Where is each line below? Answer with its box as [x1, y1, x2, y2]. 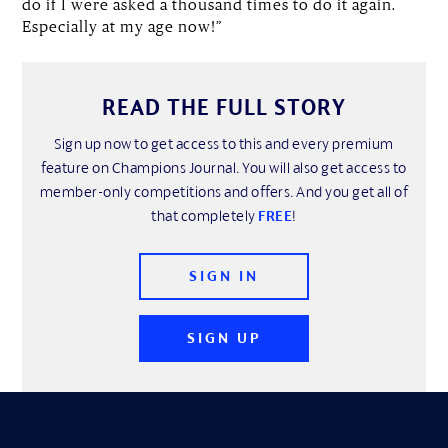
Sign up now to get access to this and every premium [54, 134, 394, 152]
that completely [151, 206, 259, 224]
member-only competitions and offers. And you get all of [39, 182, 409, 200]
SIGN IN [189, 267, 259, 285]
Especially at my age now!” [22, 16, 223, 35]
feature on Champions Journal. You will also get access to [41, 158, 407, 176]
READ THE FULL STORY [102, 93, 346, 120]
